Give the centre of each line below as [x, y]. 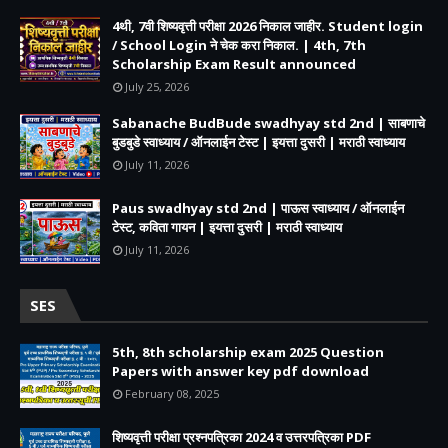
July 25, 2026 [157, 86]
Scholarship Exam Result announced [234, 63]
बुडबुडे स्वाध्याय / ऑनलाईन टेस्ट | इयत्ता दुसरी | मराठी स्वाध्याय [258, 141]
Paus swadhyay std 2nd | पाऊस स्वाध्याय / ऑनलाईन [258, 207]
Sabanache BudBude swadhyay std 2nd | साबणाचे [268, 122]
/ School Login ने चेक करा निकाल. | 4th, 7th [239, 44]
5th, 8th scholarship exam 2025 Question [248, 351]
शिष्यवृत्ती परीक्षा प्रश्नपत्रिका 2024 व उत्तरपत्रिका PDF [241, 436]
